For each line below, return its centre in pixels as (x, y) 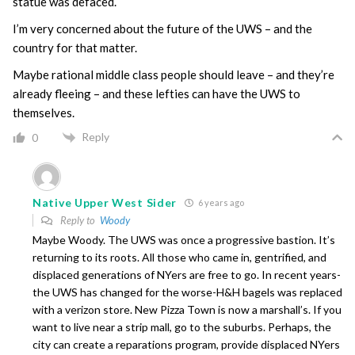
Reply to (79, 221)
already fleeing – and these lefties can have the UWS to (157, 93)
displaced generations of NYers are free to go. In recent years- (187, 275)
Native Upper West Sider (105, 203)
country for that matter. (75, 47)
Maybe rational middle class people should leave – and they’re (174, 74)
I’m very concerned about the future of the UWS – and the (162, 28)
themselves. (44, 112)
